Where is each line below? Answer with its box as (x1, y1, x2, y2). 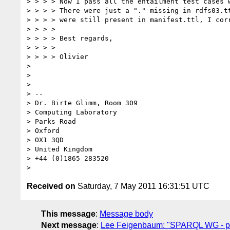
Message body (100, 209, 153, 218)
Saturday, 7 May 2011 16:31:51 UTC (75, 181, 209, 190)
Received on (27, 181, 75, 190)
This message (41, 209, 95, 218)
